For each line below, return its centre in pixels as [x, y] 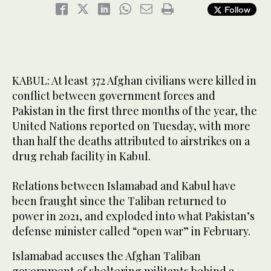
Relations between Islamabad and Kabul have [124, 186]
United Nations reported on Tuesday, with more [131, 126]
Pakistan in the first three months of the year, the [135, 111]
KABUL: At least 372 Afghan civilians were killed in [134, 81]
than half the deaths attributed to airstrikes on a [131, 141]
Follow [236, 10]
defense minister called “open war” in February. [131, 231]
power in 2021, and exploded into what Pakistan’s [133, 216]
